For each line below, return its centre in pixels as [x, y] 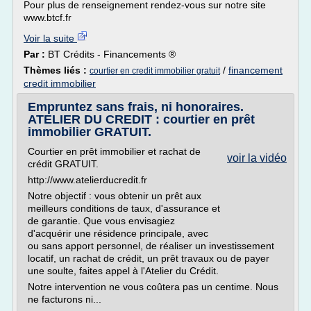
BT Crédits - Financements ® [112, 54]
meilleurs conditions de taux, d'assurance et [124, 208]
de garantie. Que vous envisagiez [101, 221]
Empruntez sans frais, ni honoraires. [136, 107]
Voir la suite [50, 38]
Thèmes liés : [57, 70]
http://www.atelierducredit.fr [87, 180]
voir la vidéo [257, 158]
